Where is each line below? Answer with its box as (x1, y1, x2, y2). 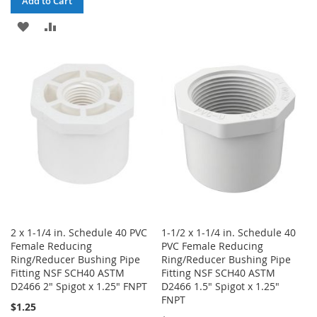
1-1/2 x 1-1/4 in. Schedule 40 (161, 225, 296, 239)
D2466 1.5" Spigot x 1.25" (161, 279, 280, 293)
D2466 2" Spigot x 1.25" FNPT (11, 279, 147, 293)
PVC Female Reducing (161, 238, 264, 253)
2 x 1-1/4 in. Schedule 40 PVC (11, 225, 147, 239)
